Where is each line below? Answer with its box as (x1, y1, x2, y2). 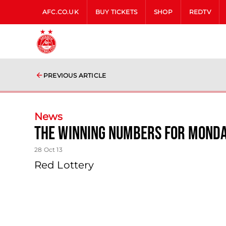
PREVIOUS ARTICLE (43, 72, 106, 79)
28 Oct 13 (34, 146, 63, 153)
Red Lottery (34, 159, 94, 171)
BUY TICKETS (95, 8, 138, 16)
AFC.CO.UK (42, 8, 79, 16)
